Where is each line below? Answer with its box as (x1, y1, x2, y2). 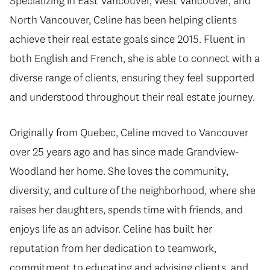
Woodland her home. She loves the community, (10, 164, 228, 178)
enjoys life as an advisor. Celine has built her (10, 222, 212, 236)
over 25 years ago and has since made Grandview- (10, 145, 239, 159)
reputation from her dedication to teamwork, (10, 241, 216, 256)
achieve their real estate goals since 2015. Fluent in (10, 32, 245, 46)
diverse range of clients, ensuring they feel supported (10, 71, 254, 85)
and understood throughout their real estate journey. (10, 90, 255, 104)
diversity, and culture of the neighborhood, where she (10, 183, 256, 198)
